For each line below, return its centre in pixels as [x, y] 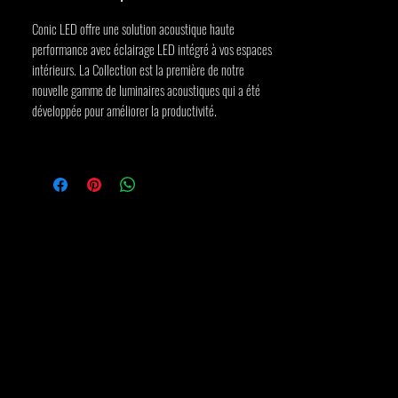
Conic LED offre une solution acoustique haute [133, 28]
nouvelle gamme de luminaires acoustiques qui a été [146, 90]
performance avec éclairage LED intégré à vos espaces [152, 49]
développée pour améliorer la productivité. [124, 110]
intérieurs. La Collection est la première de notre [138, 69]
